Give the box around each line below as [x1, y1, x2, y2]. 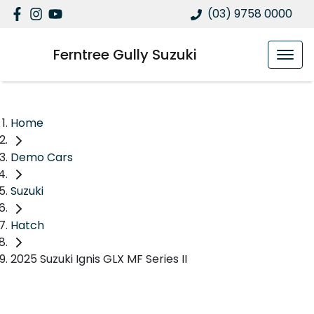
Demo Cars [11, 149, 73, 165]
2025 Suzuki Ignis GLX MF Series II [11, 251, 187, 268]
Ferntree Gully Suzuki [53, 45, 197, 64]
